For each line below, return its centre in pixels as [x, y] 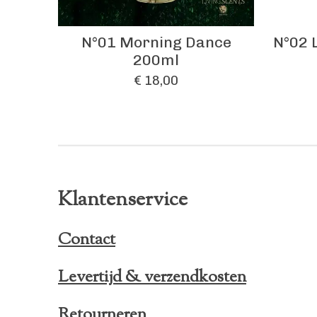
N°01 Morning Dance [156, 42]
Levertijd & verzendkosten [152, 277]
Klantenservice [123, 200]
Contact [87, 240]
